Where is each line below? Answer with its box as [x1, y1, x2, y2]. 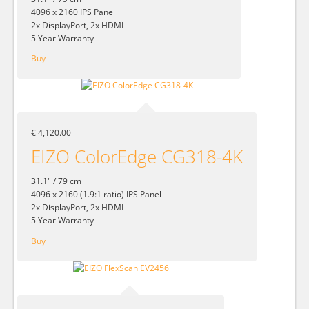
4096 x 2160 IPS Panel [31, 6, 115, 18]
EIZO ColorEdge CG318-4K [31, 144, 243, 170]
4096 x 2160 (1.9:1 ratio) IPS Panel [31, 188, 161, 201]
